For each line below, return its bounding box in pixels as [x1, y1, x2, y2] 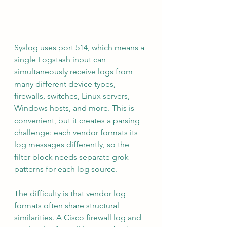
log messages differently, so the [14, 140, 131, 150]
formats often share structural [14, 201, 121, 211]
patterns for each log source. [14, 164, 118, 174]
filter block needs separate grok [14, 152, 131, 162]
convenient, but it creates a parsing [14, 116, 142, 126]
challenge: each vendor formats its [14, 128, 140, 138]
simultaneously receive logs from [14, 67, 135, 77]
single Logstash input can [14, 55, 108, 65]
